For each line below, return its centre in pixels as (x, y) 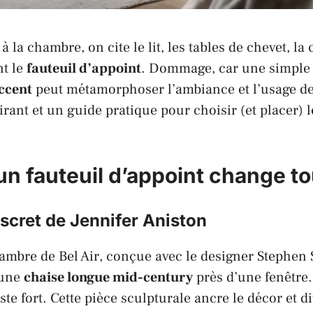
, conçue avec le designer (178, 256)
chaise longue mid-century (108, 277)
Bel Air (79, 256)
